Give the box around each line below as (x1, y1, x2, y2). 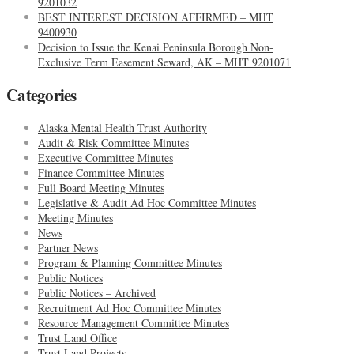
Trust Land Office (38, 330, 117, 346)
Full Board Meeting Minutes (38, 180, 164, 196)
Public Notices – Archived (38, 285, 156, 301)
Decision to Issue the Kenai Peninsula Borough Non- (38, 39, 273, 55)
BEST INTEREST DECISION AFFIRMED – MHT (38, 9, 273, 24)
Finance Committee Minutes (38, 165, 164, 181)
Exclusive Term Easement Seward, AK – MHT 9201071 (38, 54, 291, 70)
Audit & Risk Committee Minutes (38, 135, 189, 151)
